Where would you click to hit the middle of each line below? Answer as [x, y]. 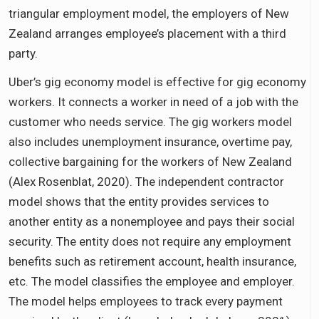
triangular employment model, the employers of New [149, 13]
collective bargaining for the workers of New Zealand [150, 161]
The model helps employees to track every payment [146, 301]
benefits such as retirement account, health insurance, [152, 261]
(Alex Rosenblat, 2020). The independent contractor [146, 181]
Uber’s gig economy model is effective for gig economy [157, 82]
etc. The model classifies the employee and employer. [152, 281]
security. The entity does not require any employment [150, 241]
